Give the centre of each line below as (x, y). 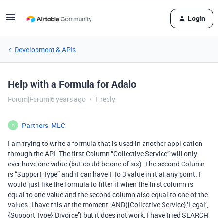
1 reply (105, 99)
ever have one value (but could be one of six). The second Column (106, 164)
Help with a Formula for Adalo (72, 84)
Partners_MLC (44, 125)
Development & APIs (45, 49)
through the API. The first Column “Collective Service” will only (102, 154)
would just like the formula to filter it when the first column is (100, 184)
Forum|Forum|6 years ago (47, 99)
